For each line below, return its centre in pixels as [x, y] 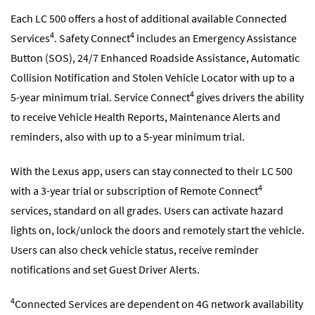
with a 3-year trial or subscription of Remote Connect [134, 191]
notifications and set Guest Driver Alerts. [105, 270]
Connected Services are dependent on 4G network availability [159, 304]
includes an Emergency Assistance [216, 38]
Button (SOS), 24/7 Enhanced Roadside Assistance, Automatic [155, 57]
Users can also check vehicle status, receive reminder [135, 250]
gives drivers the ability [249, 97]
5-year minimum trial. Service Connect [100, 97]
